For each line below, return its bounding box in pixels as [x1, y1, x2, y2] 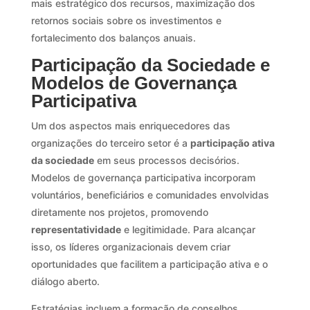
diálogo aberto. [30, 275, 100, 287]
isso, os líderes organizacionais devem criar [30, 240, 230, 253]
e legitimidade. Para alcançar [120, 223, 255, 235]
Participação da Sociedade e [30, 54, 270, 75]
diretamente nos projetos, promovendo [30, 206, 208, 218]
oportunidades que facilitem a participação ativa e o [30, 257, 268, 270]
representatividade [30, 223, 121, 235]
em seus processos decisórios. [93, 154, 239, 166]
